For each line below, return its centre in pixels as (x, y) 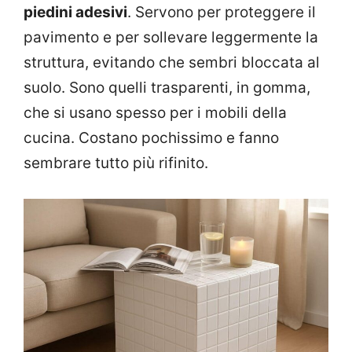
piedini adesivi (75, 13)
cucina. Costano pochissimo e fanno (151, 138)
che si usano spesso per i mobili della (155, 113)
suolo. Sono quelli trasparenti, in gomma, (167, 88)
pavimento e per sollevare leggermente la (171, 38)
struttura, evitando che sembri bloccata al (172, 63)
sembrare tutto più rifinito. (116, 163)
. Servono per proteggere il (222, 13)
